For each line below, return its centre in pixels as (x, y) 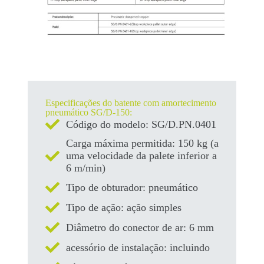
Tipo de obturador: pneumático (132, 187)
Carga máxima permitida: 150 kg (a (142, 143)
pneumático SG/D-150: (88, 113)
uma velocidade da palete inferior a (141, 156)
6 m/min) (85, 168)
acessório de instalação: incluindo (138, 247)
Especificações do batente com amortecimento (131, 103)
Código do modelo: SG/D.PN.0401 (141, 124)
